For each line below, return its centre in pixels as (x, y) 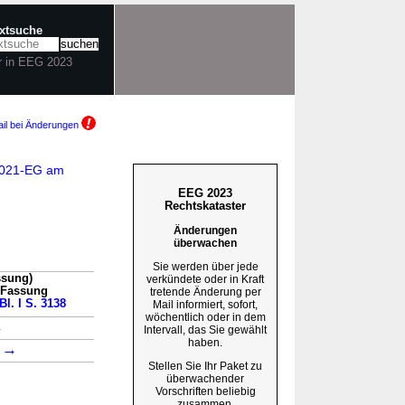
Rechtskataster (205, 205)
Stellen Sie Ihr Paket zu (205, 366)
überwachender (205, 378)
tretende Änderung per (205, 292)
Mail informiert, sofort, (205, 304)
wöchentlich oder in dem (205, 317)
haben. (205, 342)
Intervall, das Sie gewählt (205, 330)
